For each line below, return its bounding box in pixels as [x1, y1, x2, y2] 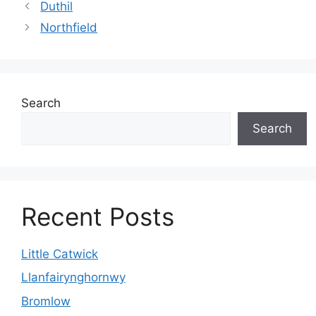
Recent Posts [21, 201, 174, 231]
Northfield [40, 20, 98, 35]
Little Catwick [21, 246, 98, 261]
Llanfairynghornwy [21, 270, 126, 284]
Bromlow [21, 293, 71, 308]
